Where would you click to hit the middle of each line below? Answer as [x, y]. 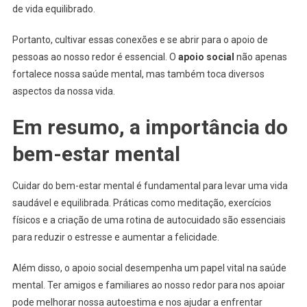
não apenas [260, 57]
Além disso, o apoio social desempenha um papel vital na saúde [149, 268]
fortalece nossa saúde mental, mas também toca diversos [138, 74]
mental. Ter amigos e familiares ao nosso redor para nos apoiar [148, 285]
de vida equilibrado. [53, 9]
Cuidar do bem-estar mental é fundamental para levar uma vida [150, 185]
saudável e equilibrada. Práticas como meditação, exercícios [142, 202]
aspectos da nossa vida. [63, 91]
